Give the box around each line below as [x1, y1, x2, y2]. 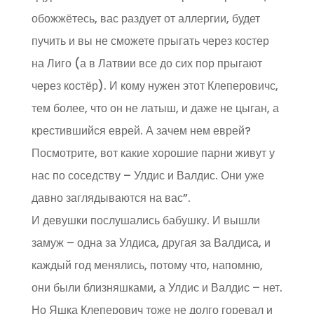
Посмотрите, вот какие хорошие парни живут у [31, 145, 275, 162]
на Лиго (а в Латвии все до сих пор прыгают [31, 55, 262, 72]
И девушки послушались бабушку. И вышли [31, 212, 260, 229]
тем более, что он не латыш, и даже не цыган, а [31, 100, 279, 117]
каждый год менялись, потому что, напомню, [31, 257, 263, 274]
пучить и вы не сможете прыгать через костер [31, 33, 269, 50]
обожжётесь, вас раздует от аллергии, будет [31, 11, 260, 27]
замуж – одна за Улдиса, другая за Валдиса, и [31, 235, 271, 252]
